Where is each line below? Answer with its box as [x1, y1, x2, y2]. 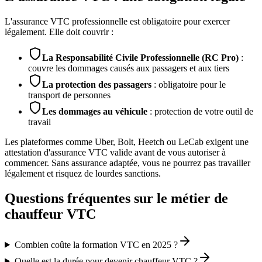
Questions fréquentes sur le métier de [5, 190, 228, 206]
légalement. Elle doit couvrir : [5, 27, 113, 37]
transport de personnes [28, 90, 111, 101]
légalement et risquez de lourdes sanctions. [5, 168, 161, 179]
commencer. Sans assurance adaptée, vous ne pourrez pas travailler [5, 158, 250, 168]
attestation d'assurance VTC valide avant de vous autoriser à [5, 147, 226, 158]
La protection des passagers [42, 80, 151, 90]
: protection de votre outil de [147, 106, 253, 117]
